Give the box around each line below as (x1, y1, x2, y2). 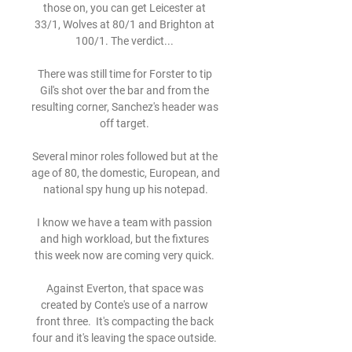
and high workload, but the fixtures (40, 233, 209, 245)
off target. (100, 117, 152, 130)
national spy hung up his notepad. (43, 183, 208, 196)
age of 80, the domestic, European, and (31, 167, 220, 179)
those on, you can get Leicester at (43, 2, 206, 14)
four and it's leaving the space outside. (32, 332, 219, 344)
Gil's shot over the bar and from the (40, 84, 209, 97)
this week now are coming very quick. (35, 249, 217, 262)
